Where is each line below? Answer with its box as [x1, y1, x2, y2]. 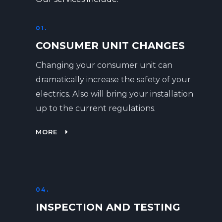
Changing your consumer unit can [36, 60, 172, 70]
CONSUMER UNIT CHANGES [36, 40, 185, 52]
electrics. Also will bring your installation [36, 89, 193, 99]
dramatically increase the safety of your [36, 75, 191, 84]
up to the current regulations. [36, 104, 156, 113]
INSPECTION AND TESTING [36, 201, 180, 213]
